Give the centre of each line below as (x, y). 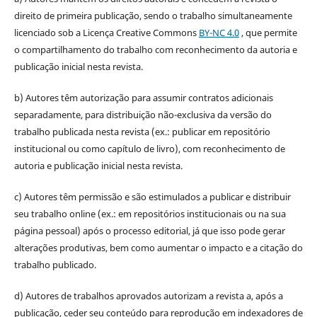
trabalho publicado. (55, 264)
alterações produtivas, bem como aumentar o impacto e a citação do (158, 247)
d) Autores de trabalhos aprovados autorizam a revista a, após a (148, 295)
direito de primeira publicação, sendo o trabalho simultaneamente (153, 15)
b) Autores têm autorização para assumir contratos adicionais (143, 97)
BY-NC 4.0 (219, 32)
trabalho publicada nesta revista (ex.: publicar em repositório (142, 131)
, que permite (268, 32)
